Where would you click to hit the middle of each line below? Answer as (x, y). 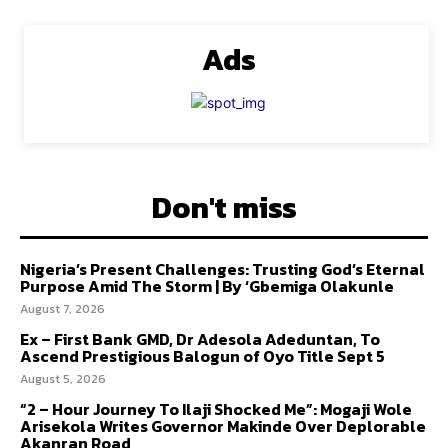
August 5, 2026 (63, 378)
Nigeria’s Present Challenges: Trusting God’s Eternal (222, 268)
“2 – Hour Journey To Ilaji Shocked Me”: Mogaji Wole (216, 408)
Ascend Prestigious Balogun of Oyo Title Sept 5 (202, 355)
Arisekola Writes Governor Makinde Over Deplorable (223, 425)
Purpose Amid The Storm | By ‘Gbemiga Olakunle (207, 285)
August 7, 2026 (62, 308)
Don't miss (224, 207)
